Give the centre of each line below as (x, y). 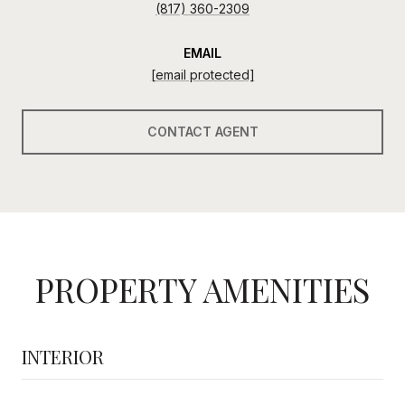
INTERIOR (63, 356)
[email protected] (202, 74)
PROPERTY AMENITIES (202, 289)
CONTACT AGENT (202, 131)
